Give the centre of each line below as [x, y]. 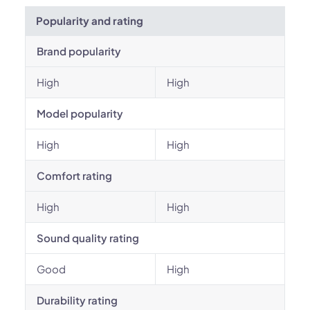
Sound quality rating [88, 238]
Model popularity [80, 113]
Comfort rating [74, 175]
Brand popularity [79, 51]
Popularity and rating [90, 20]
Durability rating [77, 300]
